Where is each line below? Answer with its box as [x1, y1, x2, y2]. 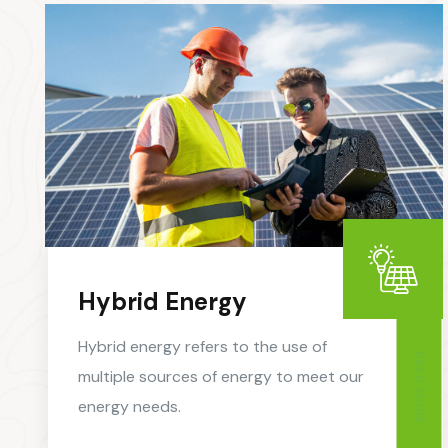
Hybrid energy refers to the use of [78, 336, 327, 358]
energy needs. [78, 396, 181, 418]
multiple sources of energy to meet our [78, 366, 364, 388]
